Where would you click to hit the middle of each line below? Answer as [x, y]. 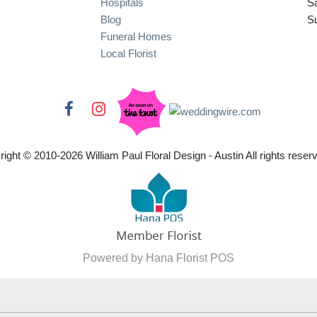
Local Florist [128, 53]
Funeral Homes [136, 36]
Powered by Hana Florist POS [158, 258]
